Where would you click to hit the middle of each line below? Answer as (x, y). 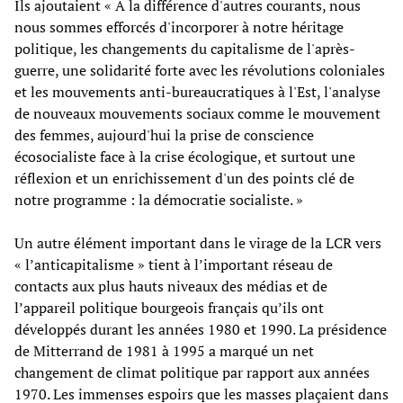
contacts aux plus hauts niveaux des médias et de (171, 286)
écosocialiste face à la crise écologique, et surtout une (185, 156)
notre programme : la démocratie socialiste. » (159, 199)
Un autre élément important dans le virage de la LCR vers (198, 242)
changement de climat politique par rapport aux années (192, 372)
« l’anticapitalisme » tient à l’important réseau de (174, 264)
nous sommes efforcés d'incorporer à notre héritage (179, 27)
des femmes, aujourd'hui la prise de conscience (164, 134)
